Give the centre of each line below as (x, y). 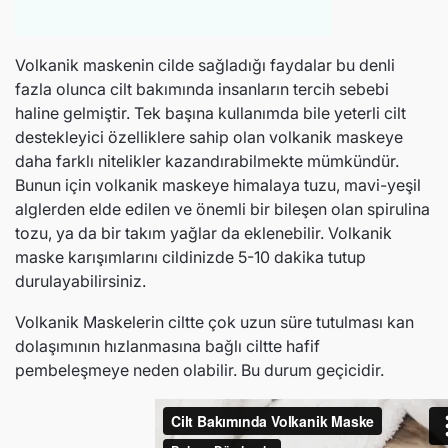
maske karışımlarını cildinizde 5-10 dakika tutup (190, 257)
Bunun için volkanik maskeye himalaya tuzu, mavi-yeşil (218, 185)
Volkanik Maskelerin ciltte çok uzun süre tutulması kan (214, 322)
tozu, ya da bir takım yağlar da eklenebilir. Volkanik (203, 233)
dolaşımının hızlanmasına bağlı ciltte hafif (167, 346)
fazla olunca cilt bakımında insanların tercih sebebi (202, 89)
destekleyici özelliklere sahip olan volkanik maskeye (209, 137)
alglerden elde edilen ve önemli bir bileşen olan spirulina (222, 209)
